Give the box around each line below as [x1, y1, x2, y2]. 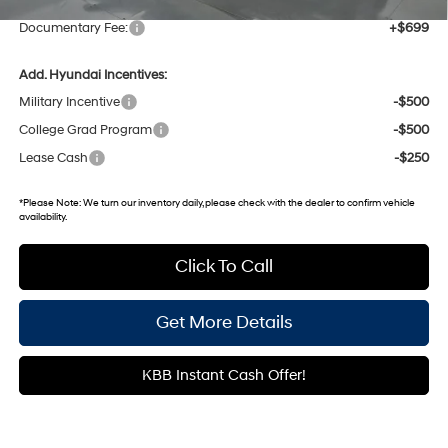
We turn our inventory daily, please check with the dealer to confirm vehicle [80, 195, 415, 209]
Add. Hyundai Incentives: [18, 66, 167, 83]
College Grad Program [18, 121, 152, 138]
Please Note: [22, 195, 81, 209]
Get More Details [155, 310, 293, 334]
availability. [18, 209, 67, 223]
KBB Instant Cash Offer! [142, 365, 306, 385]
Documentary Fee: [18, 19, 128, 36]
